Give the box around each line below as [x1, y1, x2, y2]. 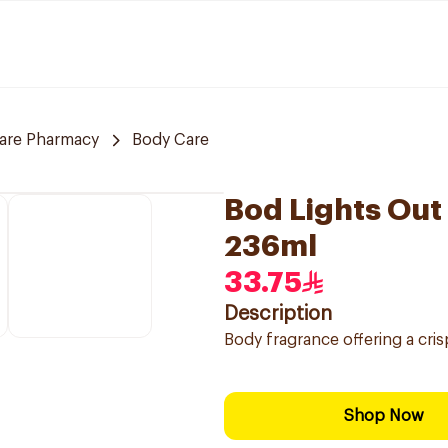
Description [224, 304, 332, 324]
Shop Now [344, 408, 424, 424]
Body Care [132, 132, 209, 148]
